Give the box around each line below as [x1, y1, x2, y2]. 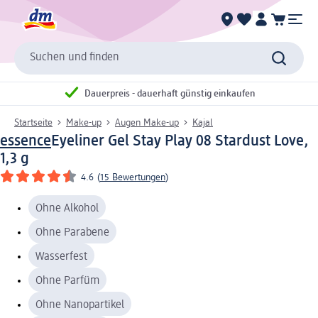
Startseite [14, 117, 53, 128]
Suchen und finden [30, 52, 119, 64]
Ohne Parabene [35, 226, 109, 238]
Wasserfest [35, 251, 87, 263]
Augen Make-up [115, 117, 179, 128]
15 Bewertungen [100, 172, 165, 182]
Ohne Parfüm [35, 275, 99, 287]
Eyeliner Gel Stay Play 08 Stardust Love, [51, 133, 309, 149]
